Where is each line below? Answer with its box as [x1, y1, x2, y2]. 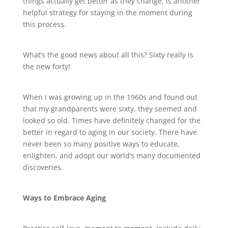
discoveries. [22, 162, 63, 172]
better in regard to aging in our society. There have [22, 127, 197, 137]
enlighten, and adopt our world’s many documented [22, 150, 201, 160]
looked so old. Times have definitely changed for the [22, 115, 201, 125]
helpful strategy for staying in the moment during [22, 7, 192, 17]
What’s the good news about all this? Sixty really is [22, 49, 193, 60]
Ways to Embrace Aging [22, 192, 106, 203]
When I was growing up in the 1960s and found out [22, 92, 197, 102]
